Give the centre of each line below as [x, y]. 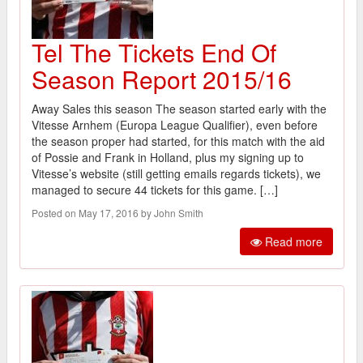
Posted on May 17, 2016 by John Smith [117, 212]
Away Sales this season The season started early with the [179, 108]
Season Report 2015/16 [162, 79]
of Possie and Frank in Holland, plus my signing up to [168, 157]
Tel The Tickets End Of [154, 52]
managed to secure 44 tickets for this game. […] [155, 189]
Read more [292, 241]
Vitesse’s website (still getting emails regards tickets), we [176, 173]
